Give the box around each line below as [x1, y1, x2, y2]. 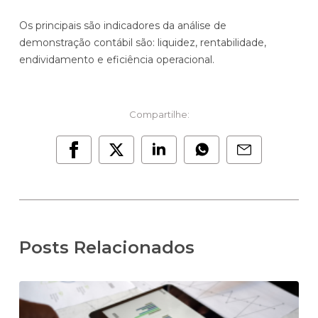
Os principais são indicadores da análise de [19, 18, 226, 32]
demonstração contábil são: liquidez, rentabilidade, [19, 35, 266, 49]
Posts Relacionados [19, 236, 194, 258]
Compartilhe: [128, 108, 190, 120]
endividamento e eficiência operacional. [19, 53, 214, 66]
